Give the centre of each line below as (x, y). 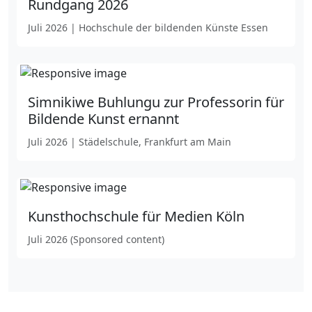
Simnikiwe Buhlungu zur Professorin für (156, 102)
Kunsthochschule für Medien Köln (136, 217)
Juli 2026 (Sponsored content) (96, 240)
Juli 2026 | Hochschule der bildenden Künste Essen (148, 28)
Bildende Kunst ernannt (103, 119)
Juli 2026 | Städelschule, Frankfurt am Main (130, 142)
